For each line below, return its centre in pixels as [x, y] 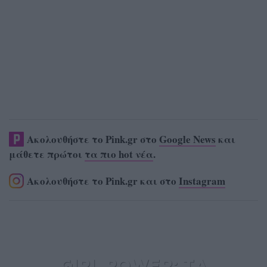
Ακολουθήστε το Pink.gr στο [93, 139]
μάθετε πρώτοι [47, 154]
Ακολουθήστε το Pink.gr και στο [103, 181]
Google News [187, 139]
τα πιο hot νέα [119, 154]
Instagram [202, 181]
